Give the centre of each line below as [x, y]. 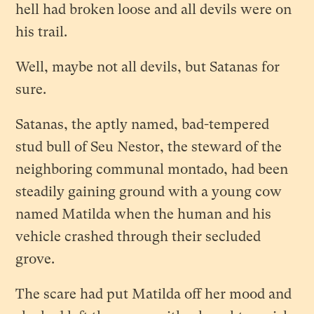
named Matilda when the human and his [144, 214]
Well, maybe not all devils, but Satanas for [148, 67]
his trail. [42, 32]
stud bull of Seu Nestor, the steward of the [149, 146]
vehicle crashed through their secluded [138, 236]
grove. [37, 259]
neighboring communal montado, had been [152, 169]
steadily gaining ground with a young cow [149, 191]
